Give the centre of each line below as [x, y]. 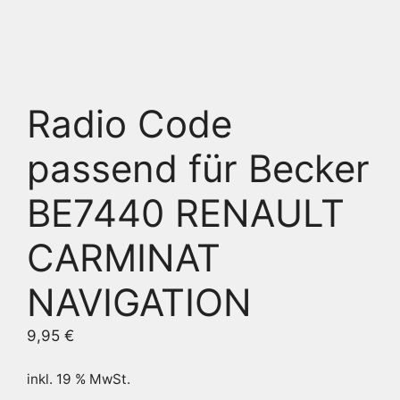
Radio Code [129, 123]
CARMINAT [124, 257]
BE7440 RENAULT [186, 212]
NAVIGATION [139, 302]
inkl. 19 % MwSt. [79, 379]
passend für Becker [198, 168]
